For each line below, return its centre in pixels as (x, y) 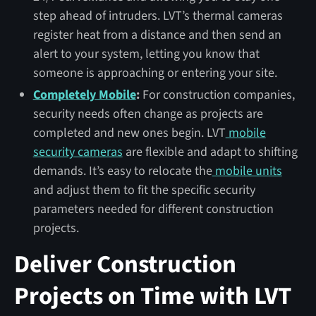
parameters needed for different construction (153, 209)
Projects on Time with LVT (152, 296)
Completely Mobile (84, 95)
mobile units (247, 171)
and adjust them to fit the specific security (144, 190)
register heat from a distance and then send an (157, 35)
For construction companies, (217, 95)
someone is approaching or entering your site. (155, 73)
